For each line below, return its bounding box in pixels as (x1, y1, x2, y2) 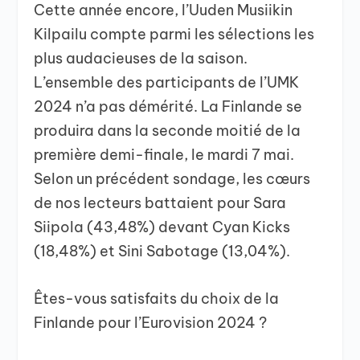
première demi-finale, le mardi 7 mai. (34, 145, 295, 165)
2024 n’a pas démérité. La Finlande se (34, 97, 303, 117)
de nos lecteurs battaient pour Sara (34, 194, 287, 213)
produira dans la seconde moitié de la (34, 121, 301, 141)
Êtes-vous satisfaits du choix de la (34, 289, 280, 309)
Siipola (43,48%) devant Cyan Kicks (34, 218, 291, 237)
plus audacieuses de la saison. (34, 49, 248, 68)
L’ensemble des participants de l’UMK (34, 73, 300, 92)
